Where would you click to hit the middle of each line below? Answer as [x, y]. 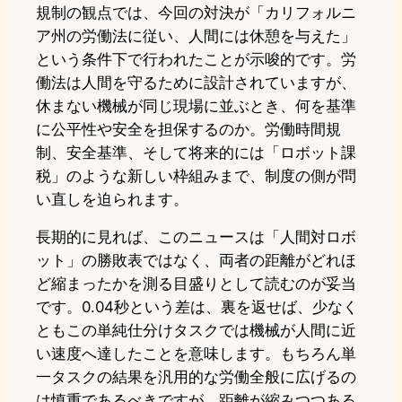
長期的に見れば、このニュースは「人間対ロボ [196, 237]
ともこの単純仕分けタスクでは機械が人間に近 [196, 331]
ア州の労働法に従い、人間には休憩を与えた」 [196, 36]
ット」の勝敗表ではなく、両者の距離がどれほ [196, 261]
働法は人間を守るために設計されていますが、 [196, 83]
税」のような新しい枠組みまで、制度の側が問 [196, 176]
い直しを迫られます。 [112, 200]
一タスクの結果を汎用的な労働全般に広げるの [196, 377]
